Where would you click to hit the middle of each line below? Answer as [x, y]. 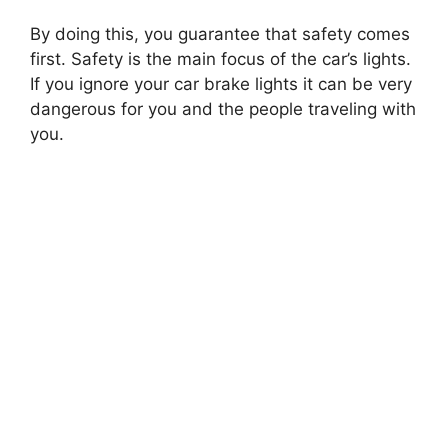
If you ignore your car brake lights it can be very [221, 84]
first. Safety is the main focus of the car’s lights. [220, 59]
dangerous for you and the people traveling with [223, 109]
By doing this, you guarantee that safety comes [220, 34]
